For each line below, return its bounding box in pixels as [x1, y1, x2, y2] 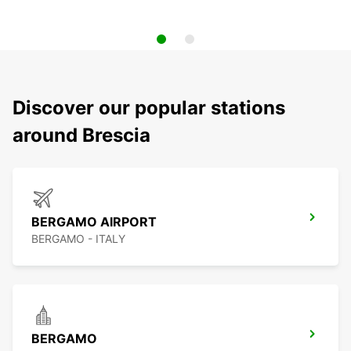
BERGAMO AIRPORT [31, 214, 157, 230]
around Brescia [13, 124, 150, 147]
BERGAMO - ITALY [31, 232, 125, 246]
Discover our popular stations [13, 96, 285, 120]
